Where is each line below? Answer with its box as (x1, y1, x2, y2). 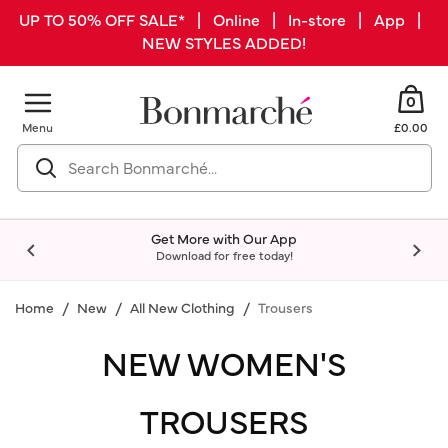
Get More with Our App (151, 228, 297, 248)
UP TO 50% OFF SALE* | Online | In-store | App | (19, 8, 429, 30)
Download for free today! (155, 247, 293, 263)
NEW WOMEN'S (102, 339, 346, 385)
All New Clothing (130, 297, 235, 317)
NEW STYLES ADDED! (142, 31, 306, 53)
